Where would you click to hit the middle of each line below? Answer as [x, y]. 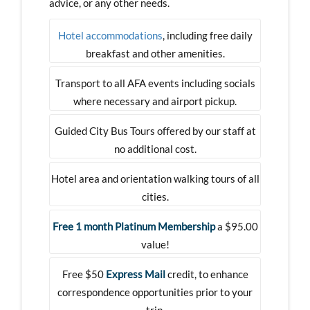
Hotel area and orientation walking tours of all [155, 178]
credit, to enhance [207, 274]
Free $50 [84, 274]
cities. [155, 196]
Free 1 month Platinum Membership [134, 226]
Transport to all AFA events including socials [155, 83]
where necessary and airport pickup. [155, 101]
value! [155, 244]
